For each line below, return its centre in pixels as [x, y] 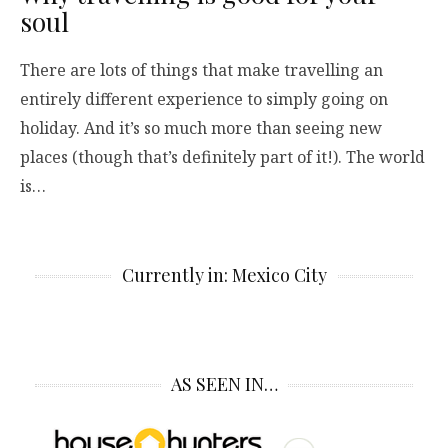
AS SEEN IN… [224, 384]
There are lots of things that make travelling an [201, 70]
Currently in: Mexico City [224, 275]
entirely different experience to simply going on [204, 99]
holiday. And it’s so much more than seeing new [201, 128]
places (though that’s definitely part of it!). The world [222, 157]
